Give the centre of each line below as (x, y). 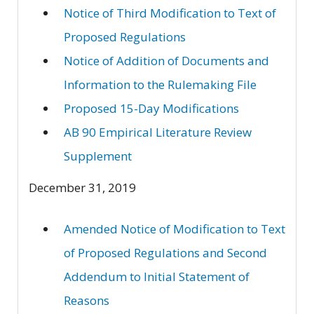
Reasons (87, 300)
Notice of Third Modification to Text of (170, 13)
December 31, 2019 (82, 187)
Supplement (98, 156)
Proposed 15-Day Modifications (151, 109)
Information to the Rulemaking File (160, 85)
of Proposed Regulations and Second (165, 252)
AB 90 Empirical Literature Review (158, 132)
